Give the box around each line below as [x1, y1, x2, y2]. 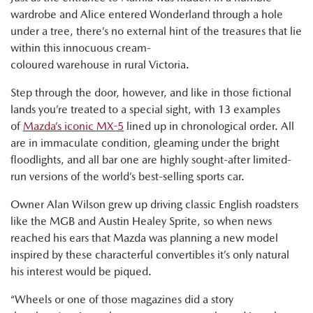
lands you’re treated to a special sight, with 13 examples [10, 103, 280, 116]
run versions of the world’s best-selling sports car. [10, 170, 247, 183]
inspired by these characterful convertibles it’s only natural [10, 248, 289, 261]
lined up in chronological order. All [124, 119, 294, 133]
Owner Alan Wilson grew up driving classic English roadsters [10, 198, 298, 211]
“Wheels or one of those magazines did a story [10, 293, 233, 306]
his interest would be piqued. [10, 265, 152, 278]
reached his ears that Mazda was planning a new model [10, 231, 278, 245]
